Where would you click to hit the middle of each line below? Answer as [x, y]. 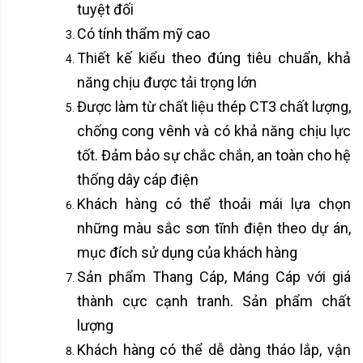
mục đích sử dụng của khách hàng [187, 252]
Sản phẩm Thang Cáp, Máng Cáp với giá [214, 276]
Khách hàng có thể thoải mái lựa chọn [214, 203]
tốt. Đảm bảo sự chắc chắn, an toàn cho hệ [214, 155]
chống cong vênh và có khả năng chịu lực [214, 130]
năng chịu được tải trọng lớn [167, 82]
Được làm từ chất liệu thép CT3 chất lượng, [214, 106]
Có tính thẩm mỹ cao [143, 33]
